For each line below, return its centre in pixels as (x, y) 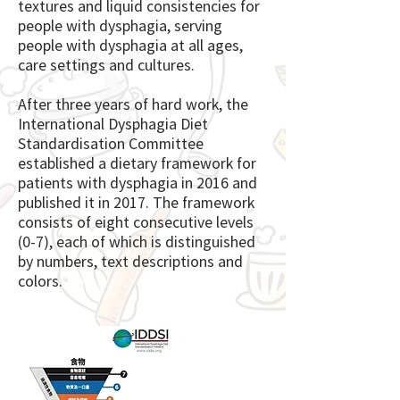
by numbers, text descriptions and (130, 261)
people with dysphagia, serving (120, 25)
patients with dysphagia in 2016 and (137, 182)
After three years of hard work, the (133, 104)
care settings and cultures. (106, 64)
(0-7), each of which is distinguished (137, 241)
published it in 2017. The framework (136, 202)
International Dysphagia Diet (113, 123)
